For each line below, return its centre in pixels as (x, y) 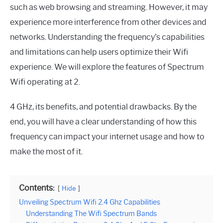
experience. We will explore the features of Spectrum (107, 67)
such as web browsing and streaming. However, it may (109, 7)
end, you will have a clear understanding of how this (103, 122)
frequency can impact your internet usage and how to (107, 137)
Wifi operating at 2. (45, 82)
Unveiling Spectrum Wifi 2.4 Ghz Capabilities (90, 202)
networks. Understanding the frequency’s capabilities (107, 37)
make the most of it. (46, 152)
